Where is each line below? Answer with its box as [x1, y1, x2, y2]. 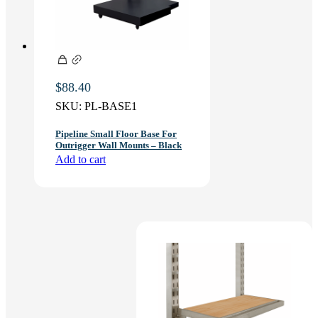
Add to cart [55, 153, 106, 165]
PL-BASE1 [84, 99, 137, 112]
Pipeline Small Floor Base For [55, 128, 177, 139]
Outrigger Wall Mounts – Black [55, 139, 182, 150]
